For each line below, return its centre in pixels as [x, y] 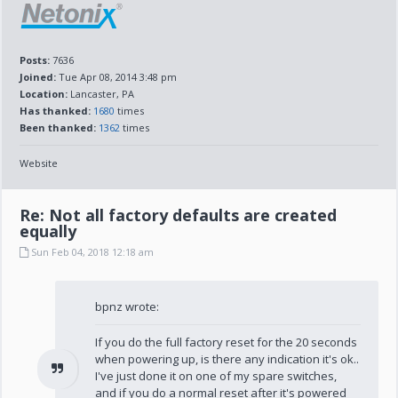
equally [48, 231]
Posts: [35, 60]
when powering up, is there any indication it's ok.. [227, 359]
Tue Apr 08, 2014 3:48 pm [117, 77]
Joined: [38, 77]
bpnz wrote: [127, 306]
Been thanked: [58, 127]
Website [39, 163]
